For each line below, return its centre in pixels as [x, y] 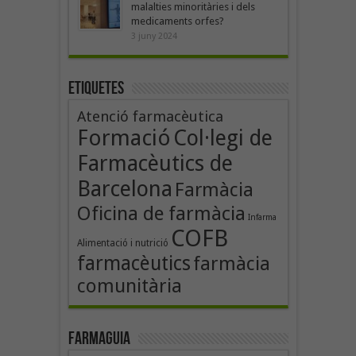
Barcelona [124, 189]
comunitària [129, 286]
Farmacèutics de [155, 163]
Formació [124, 137]
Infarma [262, 217]
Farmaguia [99, 339]
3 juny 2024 [154, 36]
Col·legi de [222, 138]
